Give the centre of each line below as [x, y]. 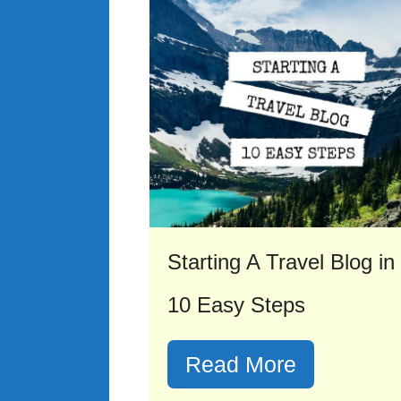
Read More [241, 365]
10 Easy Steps [236, 305]
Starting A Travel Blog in [281, 262]
